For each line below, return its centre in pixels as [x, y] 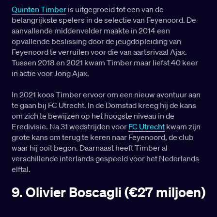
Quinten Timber [39, 9]
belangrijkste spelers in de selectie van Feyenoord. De [104, 20]
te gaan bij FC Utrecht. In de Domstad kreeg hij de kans [104, 105]
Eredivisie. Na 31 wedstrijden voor [70, 127]
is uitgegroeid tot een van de [115, 9]
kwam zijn [183, 127]
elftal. [21, 169]
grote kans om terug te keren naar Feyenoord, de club [103, 137]
